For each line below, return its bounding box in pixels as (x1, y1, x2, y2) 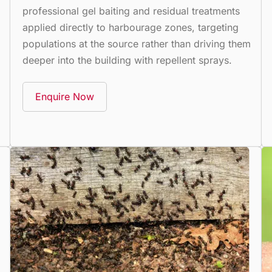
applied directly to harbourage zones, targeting (22, 21, 239, 33)
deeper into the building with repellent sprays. (22, 53, 233, 66)
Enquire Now (35, 90, 95, 103)
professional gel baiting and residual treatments (22, 4, 240, 17)
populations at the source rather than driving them (22, 37, 251, 50)
